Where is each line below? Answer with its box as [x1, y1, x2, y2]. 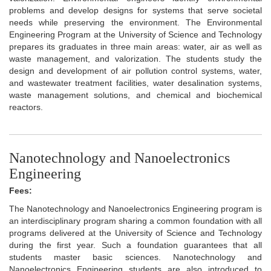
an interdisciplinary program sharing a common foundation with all [9, 215, 262, 226]
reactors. [9, 102, 43, 112]
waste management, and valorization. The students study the [9, 53, 262, 64]
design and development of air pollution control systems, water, [9, 65, 262, 76]
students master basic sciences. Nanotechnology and [9, 252, 262, 262]
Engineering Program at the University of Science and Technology [9, 29, 262, 39]
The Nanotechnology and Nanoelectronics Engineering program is [9, 203, 262, 214]
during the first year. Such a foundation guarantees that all [9, 240, 262, 250]
